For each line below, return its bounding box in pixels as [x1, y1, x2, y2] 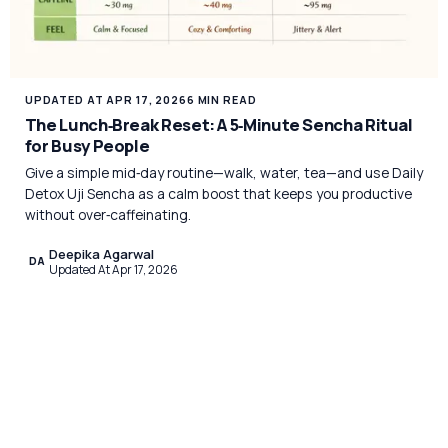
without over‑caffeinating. [24, 204, 191, 224]
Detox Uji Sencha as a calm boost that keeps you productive [24, 183, 412, 203]
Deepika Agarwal [49, 245, 155, 264]
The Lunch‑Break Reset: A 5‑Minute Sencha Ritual [24, 113, 413, 137]
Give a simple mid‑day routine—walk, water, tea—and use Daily [24, 162, 423, 182]
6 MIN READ [186, 91, 257, 107]
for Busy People [24, 134, 150, 158]
